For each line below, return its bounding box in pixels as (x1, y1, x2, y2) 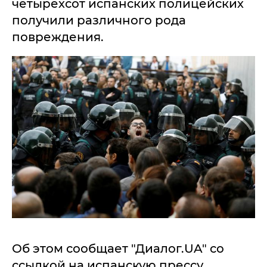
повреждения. (12, 30, 104, 44)
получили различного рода (12, 13, 186, 27)
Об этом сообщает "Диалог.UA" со (12, 241, 224, 256)
